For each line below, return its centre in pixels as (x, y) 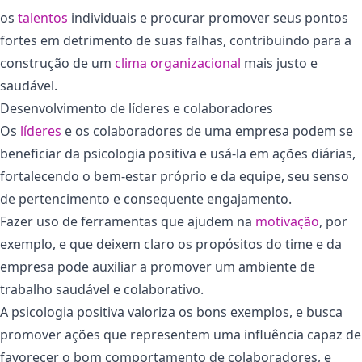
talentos (41, 17)
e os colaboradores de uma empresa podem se (207, 130)
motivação (287, 221)
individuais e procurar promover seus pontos (208, 17)
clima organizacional (178, 63)
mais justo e (279, 63)
